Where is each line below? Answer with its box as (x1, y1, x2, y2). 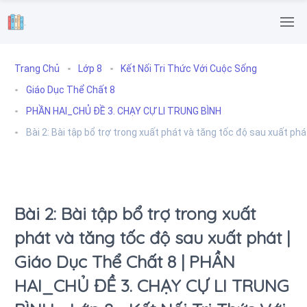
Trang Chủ (14, 63, 60, 75)
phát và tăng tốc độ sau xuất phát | (14, 227, 290, 249)
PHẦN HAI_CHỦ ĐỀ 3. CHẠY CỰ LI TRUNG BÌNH (25, 106, 221, 117)
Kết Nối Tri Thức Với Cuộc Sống (121, 63, 257, 75)
